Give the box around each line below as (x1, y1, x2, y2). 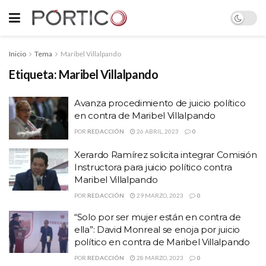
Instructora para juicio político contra (74, 161, 232, 173)
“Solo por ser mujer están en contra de (74, 211, 241, 223)
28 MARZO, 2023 (135, 254, 183, 261)
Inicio (9, 49, 26, 58)
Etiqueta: (9, 67, 59, 81)
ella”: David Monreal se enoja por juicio (74, 223, 240, 235)
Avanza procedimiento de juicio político (74, 97, 246, 109)
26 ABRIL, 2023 (135, 128, 179, 135)
